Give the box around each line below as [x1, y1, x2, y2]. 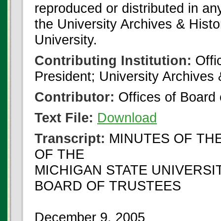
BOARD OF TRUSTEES [35, 178, 181, 193]
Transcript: [35, 131, 105, 146]
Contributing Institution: [35, 53, 191, 68]
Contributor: [35, 89, 114, 105]
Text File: [35, 110, 93, 125]
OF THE [35, 147, 84, 162]
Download [97, 110, 157, 125]
